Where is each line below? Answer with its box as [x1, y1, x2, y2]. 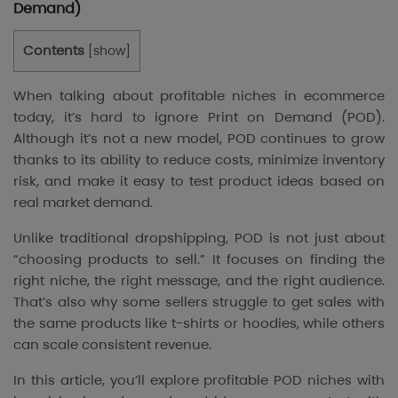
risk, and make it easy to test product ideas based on [13, 171, 385, 191]
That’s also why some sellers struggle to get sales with [13, 292, 385, 312]
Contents [23, 41, 84, 60]
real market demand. [13, 193, 153, 212]
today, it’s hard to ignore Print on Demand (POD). [13, 107, 385, 127]
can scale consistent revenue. [13, 335, 211, 354]
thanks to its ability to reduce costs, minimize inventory [13, 150, 385, 170]
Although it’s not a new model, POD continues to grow [13, 129, 385, 148]
